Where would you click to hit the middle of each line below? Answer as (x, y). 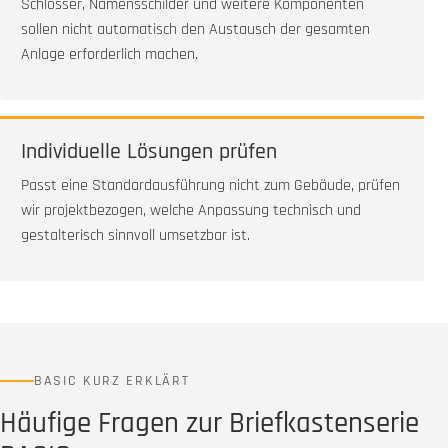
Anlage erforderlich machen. (109, 55)
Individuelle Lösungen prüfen (149, 152)
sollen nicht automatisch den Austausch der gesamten (195, 30)
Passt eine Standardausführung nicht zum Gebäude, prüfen (210, 186)
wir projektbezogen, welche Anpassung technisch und (191, 211)
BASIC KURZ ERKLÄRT (112, 381)
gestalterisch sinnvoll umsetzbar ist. (135, 236)
